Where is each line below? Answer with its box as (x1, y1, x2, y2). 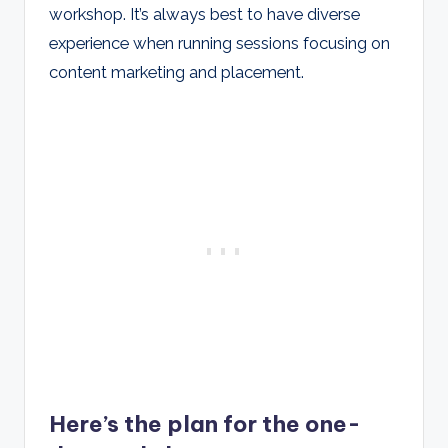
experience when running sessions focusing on (49, 33, 390, 54)
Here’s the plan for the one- (49, 410, 361, 439)
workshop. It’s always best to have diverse (49, 4, 360, 25)
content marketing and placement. (49, 62, 304, 83)
